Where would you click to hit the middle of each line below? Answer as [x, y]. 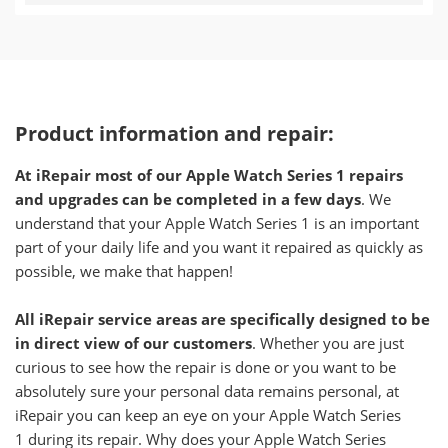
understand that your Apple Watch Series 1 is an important [217, 223]
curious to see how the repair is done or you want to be [205, 367]
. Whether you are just [328, 343]
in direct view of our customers [133, 343]
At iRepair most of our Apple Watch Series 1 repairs [209, 175]
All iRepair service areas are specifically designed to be [222, 319]
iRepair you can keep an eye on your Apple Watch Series [208, 415]
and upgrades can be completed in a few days [188, 199]
